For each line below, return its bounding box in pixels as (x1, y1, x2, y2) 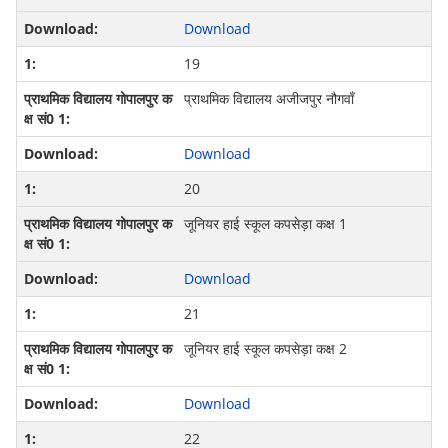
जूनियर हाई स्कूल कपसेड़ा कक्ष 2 (183, 339, 347, 359)
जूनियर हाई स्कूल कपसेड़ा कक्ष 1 (183, 214, 347, 234)
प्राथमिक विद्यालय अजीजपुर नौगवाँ (183, 89, 354, 109)
